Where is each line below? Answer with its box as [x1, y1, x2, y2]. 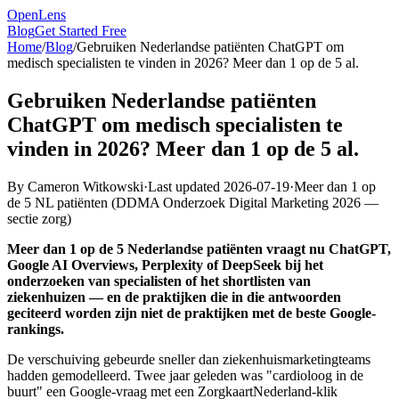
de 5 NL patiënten [7, 194, 108, 210]
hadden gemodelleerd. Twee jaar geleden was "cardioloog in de [7, 367, 363, 383]
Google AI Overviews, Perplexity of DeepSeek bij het [7, 256, 323, 273]
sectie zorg [7, 210, 67, 226]
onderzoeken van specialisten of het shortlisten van [7, 273, 311, 289]
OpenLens [7, 7, 66, 22]
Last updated [148, 178, 224, 194]
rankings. [7, 321, 64, 337]
